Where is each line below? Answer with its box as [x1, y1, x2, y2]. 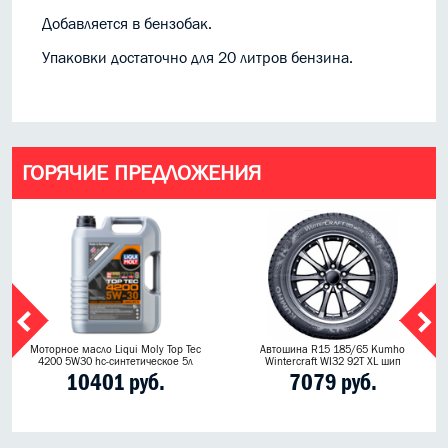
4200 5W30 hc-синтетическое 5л [38, 355, 193, 368]
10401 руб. [66, 369, 165, 396]
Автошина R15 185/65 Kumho [260, 343, 405, 356]
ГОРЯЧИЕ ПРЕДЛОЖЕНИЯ [22, 160, 261, 186]
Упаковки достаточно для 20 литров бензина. [42, 48, 353, 67]
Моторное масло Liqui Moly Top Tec [30, 343, 201, 356]
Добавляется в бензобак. [42, 14, 212, 33]
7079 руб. [288, 369, 377, 396]
